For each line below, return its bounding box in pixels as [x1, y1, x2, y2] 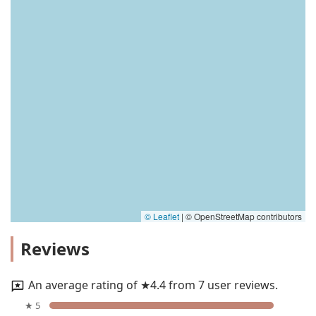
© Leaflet [145, 210, 179, 223]
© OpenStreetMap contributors [183, 210, 302, 223]
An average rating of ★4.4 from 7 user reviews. [28, 277, 278, 293]
